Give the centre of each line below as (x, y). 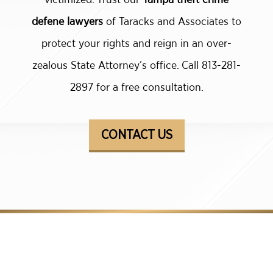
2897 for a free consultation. (136, 87)
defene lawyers (67, 21)
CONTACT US (136, 135)
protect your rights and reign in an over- (136, 43)
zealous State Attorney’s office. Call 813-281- (136, 65)
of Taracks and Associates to (172, 21)
